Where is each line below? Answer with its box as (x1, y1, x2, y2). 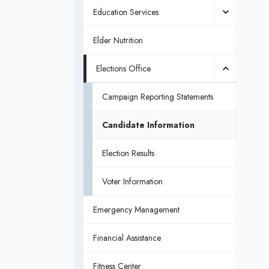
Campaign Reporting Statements (101, 91, 213, 103)
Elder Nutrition (92, 34, 143, 46)
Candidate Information (101, 119, 195, 131)
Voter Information (101, 175, 163, 187)
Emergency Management (92, 204, 180, 216)
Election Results (101, 147, 154, 159)
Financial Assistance (92, 232, 161, 244)
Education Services (92, 6, 159, 18)
